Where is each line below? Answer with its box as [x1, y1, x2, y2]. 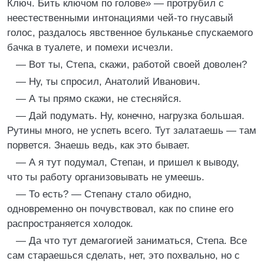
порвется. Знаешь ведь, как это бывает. [7, 140, 190, 151]
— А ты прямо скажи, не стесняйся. [16, 93, 181, 104]
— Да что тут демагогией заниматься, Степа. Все [16, 235, 247, 246]
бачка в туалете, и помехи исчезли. [7, 42, 173, 53]
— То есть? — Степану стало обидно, [16, 189, 192, 200]
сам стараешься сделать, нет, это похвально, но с [7, 250, 240, 261]
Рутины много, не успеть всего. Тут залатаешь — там [7, 125, 256, 136]
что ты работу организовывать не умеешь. [7, 171, 204, 183]
